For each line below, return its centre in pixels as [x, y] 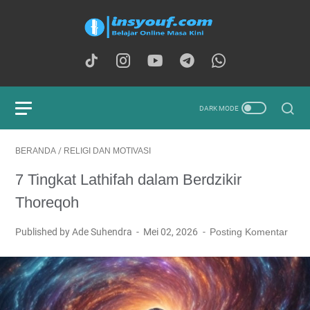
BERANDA [36, 151]
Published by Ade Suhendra [75, 232]
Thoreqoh [47, 202]
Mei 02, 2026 [172, 232]
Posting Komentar [248, 232]
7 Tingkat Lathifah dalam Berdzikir [128, 180]
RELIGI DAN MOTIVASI [107, 151]
